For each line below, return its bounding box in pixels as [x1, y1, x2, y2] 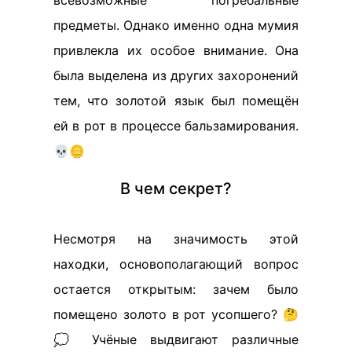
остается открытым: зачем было [53, 281, 299, 297]
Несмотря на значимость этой [53, 231, 299, 247]
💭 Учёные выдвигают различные [53, 332, 299, 347]
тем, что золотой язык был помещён [53, 93, 299, 108]
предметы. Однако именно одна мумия [53, 17, 299, 33]
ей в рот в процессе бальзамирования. [53, 118, 299, 134]
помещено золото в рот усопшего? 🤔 [53, 306, 299, 322]
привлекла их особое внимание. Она [53, 42, 299, 58]
